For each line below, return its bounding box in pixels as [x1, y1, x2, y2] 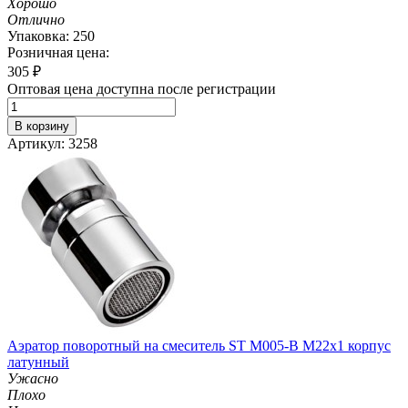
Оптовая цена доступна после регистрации [7, 80, 276, 97]
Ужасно [7, 370, 58, 386]
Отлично [7, 11, 65, 27]
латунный [7, 353, 69, 370]
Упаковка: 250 [7, 27, 95, 44]
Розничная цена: [7, 44, 109, 60]
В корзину [15, 118, 69, 133]
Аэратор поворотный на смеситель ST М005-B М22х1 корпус [7, 337, 391, 353]
